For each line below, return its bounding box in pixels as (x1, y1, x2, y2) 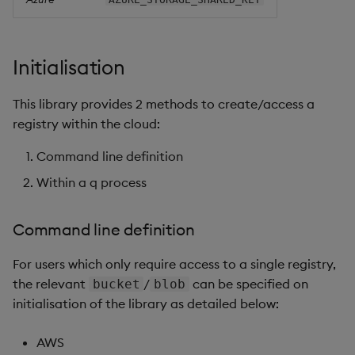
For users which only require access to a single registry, (13, 255, 336, 272)
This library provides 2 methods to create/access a (13, 95, 315, 112)
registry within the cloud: (13, 115, 160, 132)
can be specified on (189, 275, 308, 292)
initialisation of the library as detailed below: (13, 295, 279, 311)
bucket (92, 276, 140, 292)
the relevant (13, 275, 89, 292)
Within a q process (36, 174, 147, 190)
